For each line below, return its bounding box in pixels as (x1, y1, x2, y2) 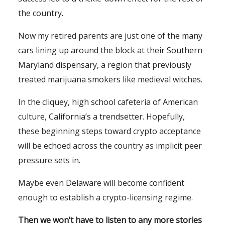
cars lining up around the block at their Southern (18, 44, 202, 56)
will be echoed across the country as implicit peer (18, 140, 202, 151)
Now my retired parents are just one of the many (18, 30, 202, 41)
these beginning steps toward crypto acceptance (18, 125, 201, 137)
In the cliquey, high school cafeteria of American (18, 96, 198, 107)
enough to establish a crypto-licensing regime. (18, 191, 193, 203)
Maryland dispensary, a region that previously (18, 59, 191, 70)
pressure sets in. (18, 154, 80, 166)
